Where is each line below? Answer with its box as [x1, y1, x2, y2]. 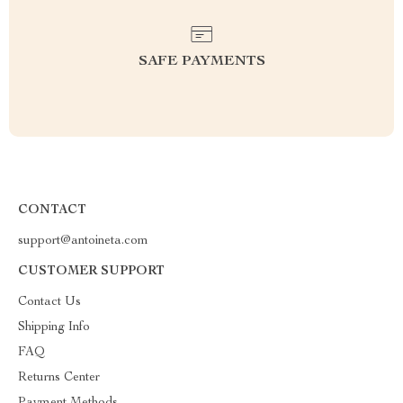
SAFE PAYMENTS [138, 55, 265, 69]
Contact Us [18, 296, 81, 309]
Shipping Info [18, 321, 90, 334]
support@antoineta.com [18, 235, 148, 247]
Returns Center [18, 372, 100, 384]
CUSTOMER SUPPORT [18, 265, 165, 278]
